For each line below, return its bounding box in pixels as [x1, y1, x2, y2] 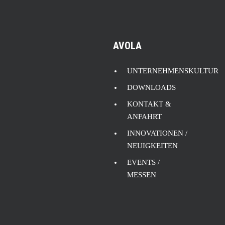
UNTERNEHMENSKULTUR [127, 67, 218, 75]
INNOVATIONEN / [127, 129, 187, 137]
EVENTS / [127, 158, 160, 166]
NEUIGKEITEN [127, 142, 178, 150]
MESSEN [127, 171, 156, 179]
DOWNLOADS [127, 83, 176, 91]
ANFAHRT [127, 113, 162, 121]
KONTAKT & [127, 100, 171, 108]
